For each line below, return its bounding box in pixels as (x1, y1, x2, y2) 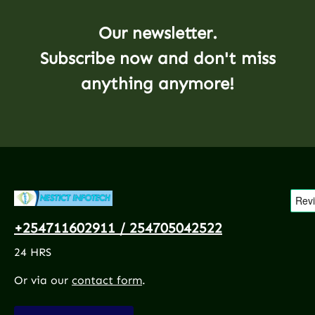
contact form (72, 273, 142, 287)
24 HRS (14, 245, 51, 259)
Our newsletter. (98, 22, 217, 43)
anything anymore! (81, 72, 234, 94)
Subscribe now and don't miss (39, 47, 276, 68)
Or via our (14, 273, 72, 287)
